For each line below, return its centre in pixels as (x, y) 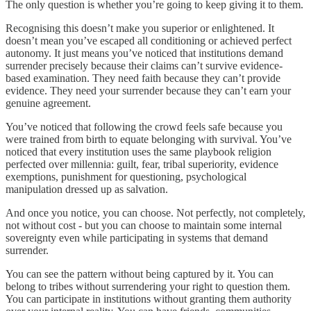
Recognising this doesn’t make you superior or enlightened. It (140, 28)
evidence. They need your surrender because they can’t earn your (148, 90)
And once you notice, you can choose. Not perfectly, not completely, (155, 212)
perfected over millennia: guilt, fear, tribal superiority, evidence (142, 164)
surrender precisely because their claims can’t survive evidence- (144, 65)
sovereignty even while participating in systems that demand (137, 237)
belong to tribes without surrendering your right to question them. (148, 286)
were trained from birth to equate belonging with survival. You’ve (149, 139)
